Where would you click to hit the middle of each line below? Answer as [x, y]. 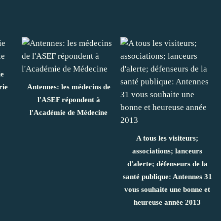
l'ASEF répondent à [69, 99]
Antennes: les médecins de [69, 87]
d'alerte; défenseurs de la [167, 164]
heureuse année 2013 [167, 202]
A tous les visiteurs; [167, 138]
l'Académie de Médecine [69, 112]
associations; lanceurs [167, 151]
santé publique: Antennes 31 [167, 176]
